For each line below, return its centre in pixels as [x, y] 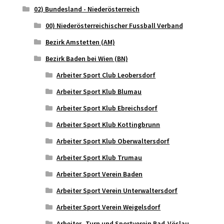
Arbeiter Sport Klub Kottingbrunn [108, 125]
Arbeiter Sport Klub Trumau [99, 158]
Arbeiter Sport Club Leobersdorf [106, 75]
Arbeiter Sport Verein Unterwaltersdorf [117, 191]
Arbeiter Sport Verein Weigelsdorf [109, 207]
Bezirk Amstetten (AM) [80, 42]
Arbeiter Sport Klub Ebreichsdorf [107, 108]
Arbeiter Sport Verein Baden [100, 174]
